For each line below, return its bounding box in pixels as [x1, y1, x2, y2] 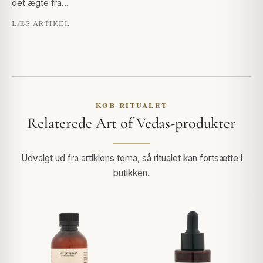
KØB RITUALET [95, 101, 168, 109]
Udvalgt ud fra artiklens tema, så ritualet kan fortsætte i [21, 152, 242, 164]
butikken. [113, 167, 150, 178]
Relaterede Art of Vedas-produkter [27, 113, 236, 132]
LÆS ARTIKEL [12, 19, 70, 27]
